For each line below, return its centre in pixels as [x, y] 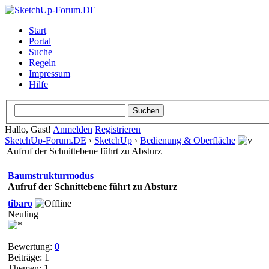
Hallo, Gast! [29, 129]
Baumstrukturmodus [51, 175]
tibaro [20, 203]
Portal [40, 41]
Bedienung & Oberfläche [188, 140]
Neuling [23, 214]
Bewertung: [31, 246]
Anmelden [73, 129]
